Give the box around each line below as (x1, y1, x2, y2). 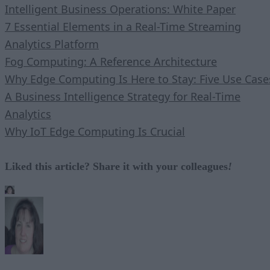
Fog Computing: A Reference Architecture (5, 54, 217, 69)
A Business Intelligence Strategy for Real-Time (5, 89, 240, 104)
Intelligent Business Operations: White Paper (5, 1, 236, 16)
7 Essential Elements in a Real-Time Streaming (5, 19, 241, 34)
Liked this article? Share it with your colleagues (5, 160, 228, 172)
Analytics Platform (5, 36, 99, 51)
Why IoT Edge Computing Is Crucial (5, 124, 185, 139)
